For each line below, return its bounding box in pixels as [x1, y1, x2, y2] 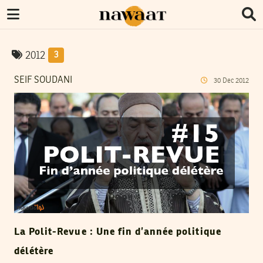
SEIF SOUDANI [14, 76, 72, 85]
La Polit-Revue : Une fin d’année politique [14, 227, 221, 238]
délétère [14, 247, 54, 257]
